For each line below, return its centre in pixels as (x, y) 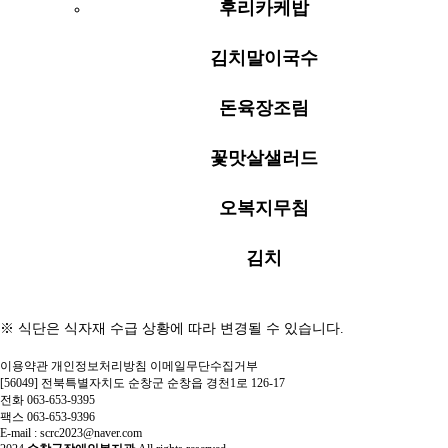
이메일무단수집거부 (204, 366)
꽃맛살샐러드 (264, 158)
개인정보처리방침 (99, 366)
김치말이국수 (264, 58)
